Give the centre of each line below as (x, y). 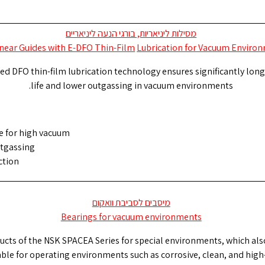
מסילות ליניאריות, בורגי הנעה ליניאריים (131, 34)
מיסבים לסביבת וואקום (131, 202)
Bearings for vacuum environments (131, 216)
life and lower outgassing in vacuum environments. (132, 86)
